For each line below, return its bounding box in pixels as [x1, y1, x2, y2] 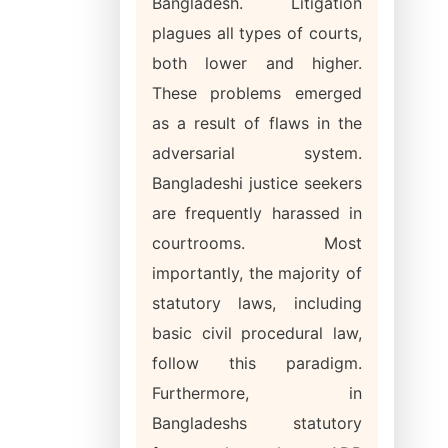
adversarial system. [152, 143, 362, 163]
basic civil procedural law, [152, 323, 362, 343]
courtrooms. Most [152, 233, 362, 253]
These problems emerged [152, 83, 362, 103]
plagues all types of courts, [152, 23, 362, 43]
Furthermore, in [152, 383, 362, 403]
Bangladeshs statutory [152, 413, 362, 433]
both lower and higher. [152, 53, 362, 73]
